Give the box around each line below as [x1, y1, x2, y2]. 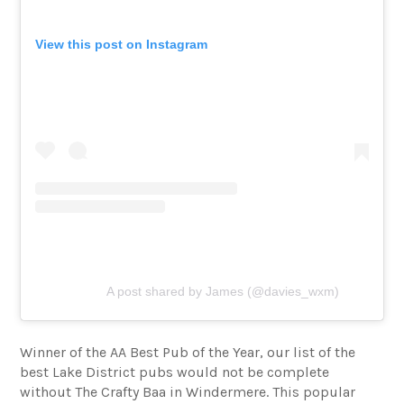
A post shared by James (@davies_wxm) [106, 283, 339, 298]
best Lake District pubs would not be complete [20, 363, 330, 381]
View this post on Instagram [35, 37, 208, 52]
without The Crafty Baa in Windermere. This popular [20, 382, 356, 400]
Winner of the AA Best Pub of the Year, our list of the [20, 343, 356, 361]
